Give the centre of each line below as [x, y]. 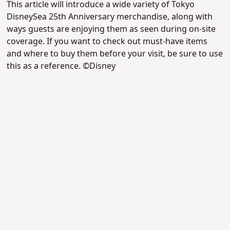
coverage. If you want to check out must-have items [107, 42]
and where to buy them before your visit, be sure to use [115, 54]
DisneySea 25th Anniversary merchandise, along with [110, 17]
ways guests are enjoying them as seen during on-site [111, 30]
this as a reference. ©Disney [61, 66]
